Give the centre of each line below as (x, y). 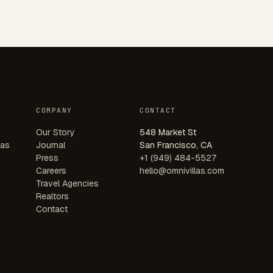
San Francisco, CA (176, 145)
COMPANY (55, 110)
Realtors (53, 196)
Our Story (56, 132)
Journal (51, 145)
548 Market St (168, 132)
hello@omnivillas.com (182, 170)
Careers (51, 170)
